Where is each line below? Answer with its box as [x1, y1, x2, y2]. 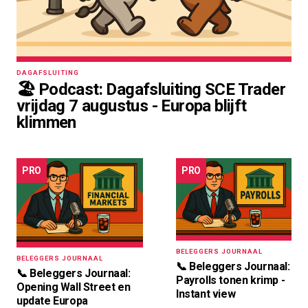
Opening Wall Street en [16, 280, 131, 294]
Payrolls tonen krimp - [176, 273, 285, 287]
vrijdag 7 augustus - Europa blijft [16, 96, 247, 115]
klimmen [16, 112, 76, 132]
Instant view [176, 287, 236, 300]
